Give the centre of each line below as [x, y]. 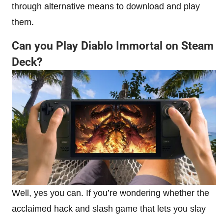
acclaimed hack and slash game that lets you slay [109, 209]
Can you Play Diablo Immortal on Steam [113, 46]
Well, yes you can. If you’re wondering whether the [110, 193]
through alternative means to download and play [106, 7]
